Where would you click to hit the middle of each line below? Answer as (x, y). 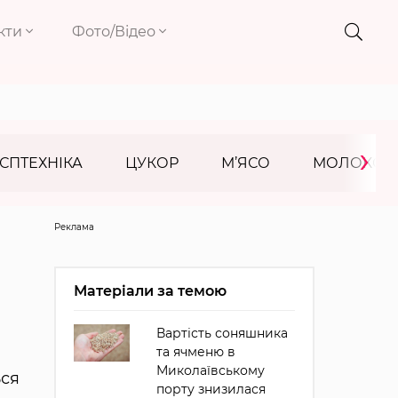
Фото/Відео (116, 32)
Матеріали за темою (150, 291)
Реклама (74, 227)
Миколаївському (210, 370)
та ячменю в (195, 352)
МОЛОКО (349, 163)
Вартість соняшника (222, 333)
